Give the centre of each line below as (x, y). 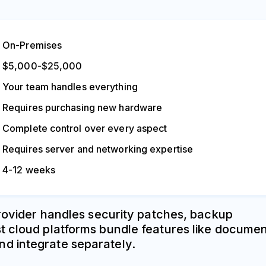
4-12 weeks (29, 170)
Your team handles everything (70, 87)
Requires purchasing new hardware (83, 108)
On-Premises (32, 45)
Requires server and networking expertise (98, 149)
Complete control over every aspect (85, 129)
